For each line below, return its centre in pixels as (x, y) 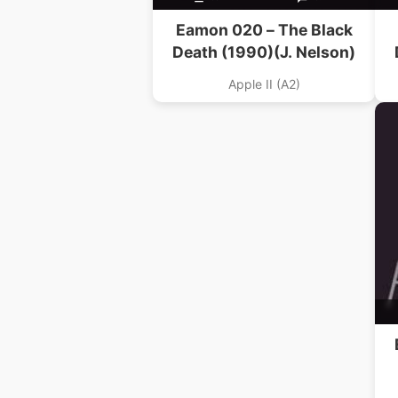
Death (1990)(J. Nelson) (264, 52)
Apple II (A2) (264, 84)
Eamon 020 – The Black (264, 30)
